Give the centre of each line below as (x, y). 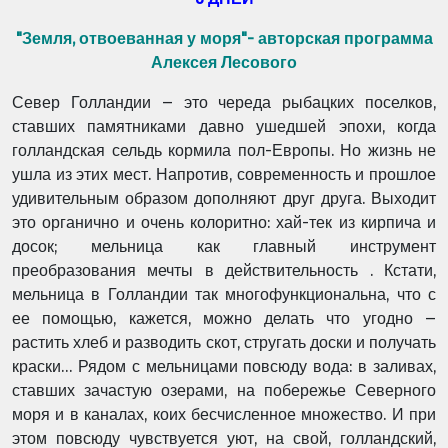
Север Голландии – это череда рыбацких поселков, (224, 102)
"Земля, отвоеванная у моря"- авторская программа (224, 38)
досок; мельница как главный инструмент (224, 246)
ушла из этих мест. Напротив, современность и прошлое (224, 174)
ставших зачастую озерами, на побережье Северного (224, 390)
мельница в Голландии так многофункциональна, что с (224, 294)
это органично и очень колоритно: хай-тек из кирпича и (224, 222)
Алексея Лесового (224, 62)
